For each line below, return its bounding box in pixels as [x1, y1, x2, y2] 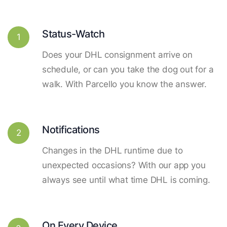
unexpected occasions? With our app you [42, 160, 206, 170]
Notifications [42, 123, 100, 136]
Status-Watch [42, 27, 104, 40]
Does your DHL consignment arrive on [42, 49, 193, 60]
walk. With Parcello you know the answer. [42, 79, 207, 89]
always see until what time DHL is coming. [42, 174, 210, 185]
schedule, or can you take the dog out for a [42, 64, 214, 74]
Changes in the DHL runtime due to [42, 145, 183, 156]
